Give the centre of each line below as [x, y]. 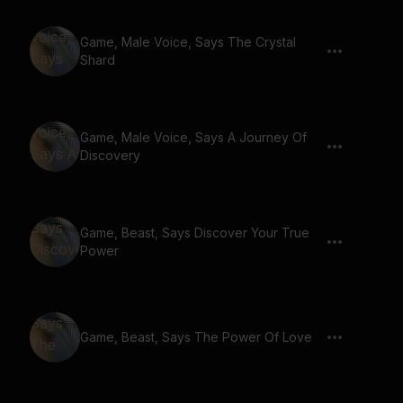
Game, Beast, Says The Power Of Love [196, 337]
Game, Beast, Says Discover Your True [195, 233]
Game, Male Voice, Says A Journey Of [193, 137]
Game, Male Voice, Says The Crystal [188, 42]
